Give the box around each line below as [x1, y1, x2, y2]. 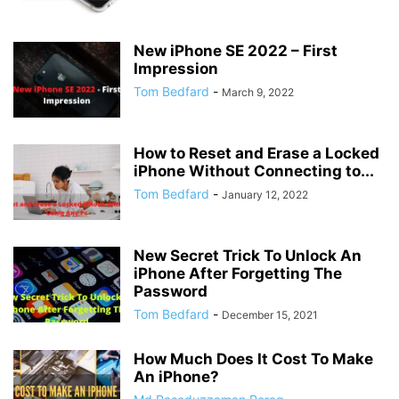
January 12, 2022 [222, 188, 308, 201]
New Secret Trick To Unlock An [134, 247, 362, 265]
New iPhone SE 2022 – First [134, 42, 338, 60]
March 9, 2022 [222, 85, 294, 99]
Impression [134, 60, 218, 77]
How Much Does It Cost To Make [134, 350, 373, 368]
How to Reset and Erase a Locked [134, 144, 379, 162]
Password [134, 282, 208, 300]
